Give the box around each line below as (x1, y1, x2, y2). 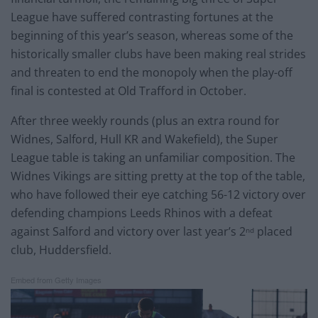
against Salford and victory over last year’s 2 (11, 223, 246, 239)
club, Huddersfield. (11, 241, 111, 258)
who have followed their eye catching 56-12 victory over (11, 186, 306, 202)
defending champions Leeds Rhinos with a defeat (11, 204, 273, 221)
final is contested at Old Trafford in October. (11, 82, 246, 99)
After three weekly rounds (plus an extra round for (11, 112, 280, 128)
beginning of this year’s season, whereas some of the (11, 27, 293, 43)
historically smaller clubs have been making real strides (11, 45, 306, 62)
